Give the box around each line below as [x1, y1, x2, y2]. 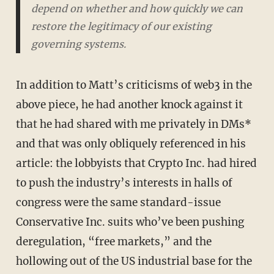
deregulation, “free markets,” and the [15, 234, 212, 248]
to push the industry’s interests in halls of [15, 176, 232, 190]
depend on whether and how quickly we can [31, 2, 243, 15]
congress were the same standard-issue [15, 195, 221, 209]
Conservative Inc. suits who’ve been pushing [15, 215, 244, 229]
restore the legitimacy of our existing [31, 20, 212, 33]
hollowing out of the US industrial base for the [15, 254, 252, 268]
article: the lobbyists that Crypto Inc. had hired [15, 156, 257, 170]
